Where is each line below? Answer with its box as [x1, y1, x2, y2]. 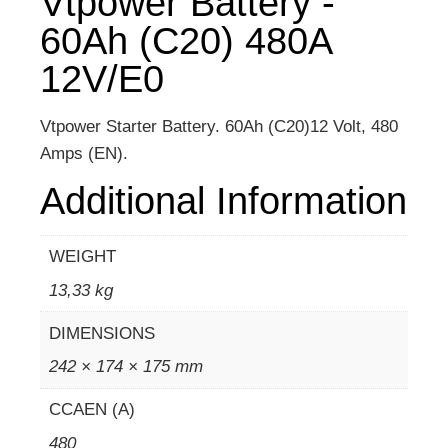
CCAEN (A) [48, 400, 135, 419]
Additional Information [40, 179, 407, 222]
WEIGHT [48, 247, 116, 266]
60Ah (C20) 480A [40, 19, 331, 62]
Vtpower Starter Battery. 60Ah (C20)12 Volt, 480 [40, 116, 398, 136]
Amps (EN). [40, 143, 128, 163]
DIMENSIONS [48, 323, 155, 343]
